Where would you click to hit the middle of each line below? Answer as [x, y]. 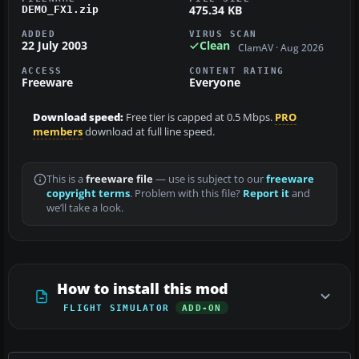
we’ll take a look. [85, 208]
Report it [266, 193]
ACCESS [42, 70]
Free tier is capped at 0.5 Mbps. [199, 117]
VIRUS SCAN [223, 34]
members [58, 131]
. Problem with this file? [186, 193]
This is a [66, 179]
